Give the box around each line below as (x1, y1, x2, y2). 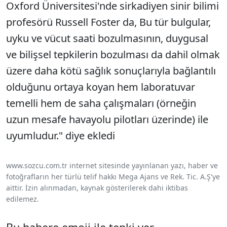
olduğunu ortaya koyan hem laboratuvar (6, 80, 195, 94)
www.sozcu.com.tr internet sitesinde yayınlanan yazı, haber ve (6, 160, 218, 170)
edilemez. (6, 194, 39, 204)
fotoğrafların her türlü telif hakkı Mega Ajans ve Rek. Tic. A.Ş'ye (6, 171, 220, 181)
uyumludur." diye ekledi (6, 128, 115, 142)
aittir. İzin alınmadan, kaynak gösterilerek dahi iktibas (6, 182, 188, 193)
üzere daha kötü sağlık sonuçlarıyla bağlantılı (6, 63, 216, 78)
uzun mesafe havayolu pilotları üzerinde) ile (6, 112, 208, 126)
